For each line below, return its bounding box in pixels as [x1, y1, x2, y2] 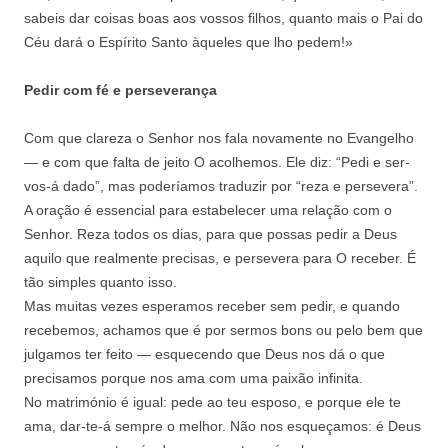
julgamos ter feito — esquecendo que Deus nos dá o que [24, 345, 385, 362]
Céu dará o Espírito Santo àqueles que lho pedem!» [24, 33, 353, 50]
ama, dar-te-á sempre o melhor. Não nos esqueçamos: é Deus [24, 417, 421, 434]
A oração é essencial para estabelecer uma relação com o [24, 201, 392, 218]
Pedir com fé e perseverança [24, 81, 217, 98]
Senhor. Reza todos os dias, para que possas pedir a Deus [24, 225, 397, 242]
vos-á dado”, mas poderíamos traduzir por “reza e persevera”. [24, 177, 418, 194]
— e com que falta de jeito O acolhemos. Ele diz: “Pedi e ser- [24, 153, 410, 170]
